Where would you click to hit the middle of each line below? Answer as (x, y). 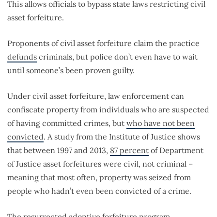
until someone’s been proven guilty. (71, 70)
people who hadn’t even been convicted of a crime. (99, 191)
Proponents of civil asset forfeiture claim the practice (103, 43)
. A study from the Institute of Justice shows (122, 137)
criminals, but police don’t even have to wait (117, 57)
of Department (176, 150)
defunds (22, 57)
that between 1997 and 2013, (59, 150)
